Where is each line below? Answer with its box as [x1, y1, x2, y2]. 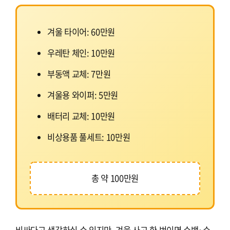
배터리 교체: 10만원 [47, 110, 116, 123]
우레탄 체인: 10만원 [47, 47, 116, 60]
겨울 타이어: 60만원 [47, 26, 116, 39]
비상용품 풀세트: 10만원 [47, 131, 130, 144]
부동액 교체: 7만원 [47, 68, 111, 81]
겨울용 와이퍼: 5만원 [47, 89, 119, 102]
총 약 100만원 [91, 172, 139, 185]
